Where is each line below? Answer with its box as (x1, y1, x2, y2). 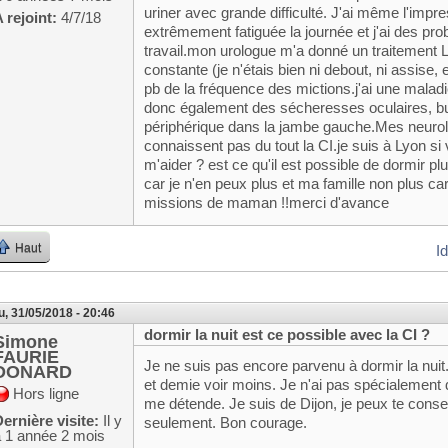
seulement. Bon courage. (144, 413, 308, 431)
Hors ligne (13, 385, 80, 403)
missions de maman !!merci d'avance (144, 193, 390, 211)
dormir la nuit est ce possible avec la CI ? (144, 326, 431, 344)
